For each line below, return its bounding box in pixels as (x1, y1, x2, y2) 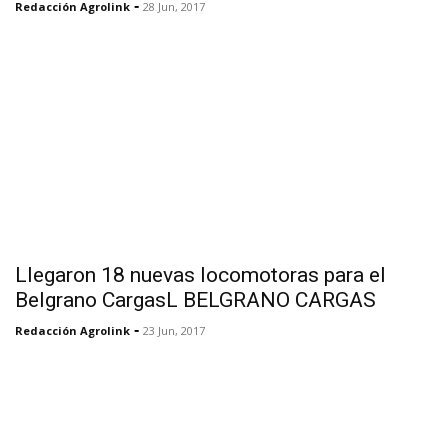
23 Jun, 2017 (143, 322, 205, 338)
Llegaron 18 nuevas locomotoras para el (15, 262, 386, 287)
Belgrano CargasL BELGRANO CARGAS (15, 287, 376, 312)
